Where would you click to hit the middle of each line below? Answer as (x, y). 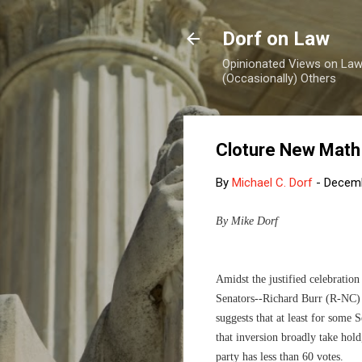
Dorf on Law (276, 39)
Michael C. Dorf (272, 183)
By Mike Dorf (247, 221)
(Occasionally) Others (279, 78)
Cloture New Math (288, 150)
